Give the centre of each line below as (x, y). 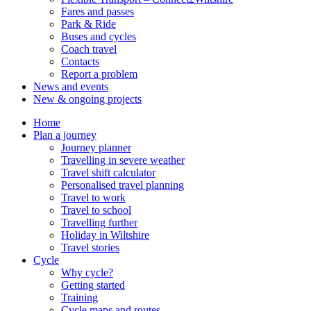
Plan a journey (65, 135)
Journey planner (96, 148)
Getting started (93, 285)
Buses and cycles (99, 37)
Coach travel (89, 49)
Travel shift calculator (108, 173)
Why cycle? (87, 273)
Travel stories (90, 248)
